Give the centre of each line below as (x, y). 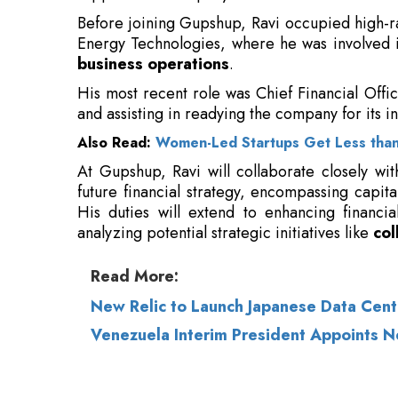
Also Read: (116, 49)
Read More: (135, 183)
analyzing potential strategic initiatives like (225, 139)
